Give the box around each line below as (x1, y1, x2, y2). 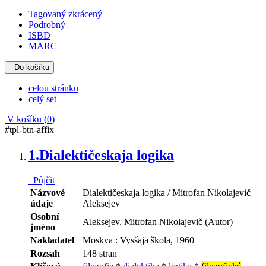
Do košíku (14, 62, 49, 72)
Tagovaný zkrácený (28, 8, 102, 19)
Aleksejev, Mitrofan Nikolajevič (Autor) (83, 216, 233, 227)
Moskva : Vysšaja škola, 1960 (83, 235, 194, 245)
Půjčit (28, 175, 55, 185)
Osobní (30, 211, 59, 221)
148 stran (83, 248, 117, 258)
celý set (28, 93, 56, 104)
